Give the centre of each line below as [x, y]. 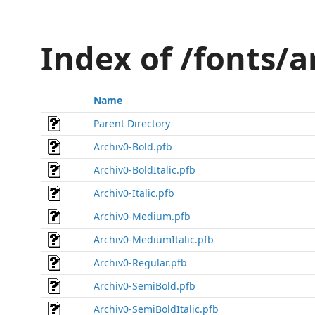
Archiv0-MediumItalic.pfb [154, 239]
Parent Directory [132, 123]
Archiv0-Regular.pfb [140, 263]
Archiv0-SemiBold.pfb [144, 286]
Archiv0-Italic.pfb [134, 193]
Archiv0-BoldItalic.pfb [144, 170]
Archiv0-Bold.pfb [133, 147]
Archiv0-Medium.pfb [142, 216]
